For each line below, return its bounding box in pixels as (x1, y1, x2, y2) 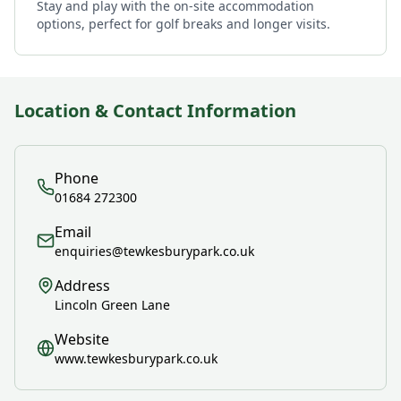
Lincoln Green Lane (55, 296, 170, 313)
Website (55, 329, 109, 349)
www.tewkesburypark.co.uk (55, 350, 218, 367)
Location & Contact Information (14, 98, 296, 123)
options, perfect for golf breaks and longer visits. (37, 15, 330, 32)
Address (55, 276, 110, 295)
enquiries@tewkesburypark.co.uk (55, 243, 254, 260)
